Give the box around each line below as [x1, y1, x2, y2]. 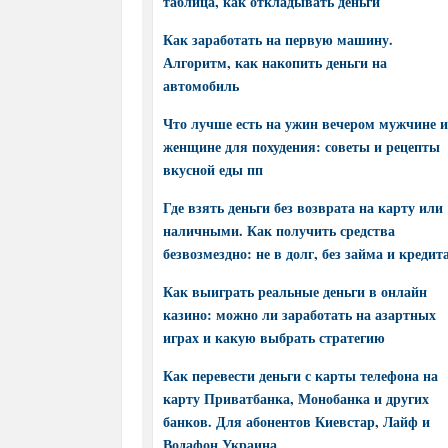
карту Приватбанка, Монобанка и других [163, 388, 429, 409]
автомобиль [163, 75, 239, 96]
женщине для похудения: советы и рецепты [163, 136, 440, 157]
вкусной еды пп [163, 159, 263, 180]
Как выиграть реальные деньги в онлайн [163, 281, 427, 302]
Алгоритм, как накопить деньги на [163, 52, 387, 73]
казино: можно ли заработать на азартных [163, 304, 436, 325]
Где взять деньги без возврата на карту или [163, 197, 443, 218]
